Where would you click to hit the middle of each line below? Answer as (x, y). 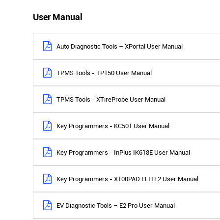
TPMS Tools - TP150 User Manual (104, 73)
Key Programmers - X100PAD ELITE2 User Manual (128, 179)
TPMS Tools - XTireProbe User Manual (111, 99)
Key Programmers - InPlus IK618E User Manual (124, 152)
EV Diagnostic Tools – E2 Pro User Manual (116, 205)
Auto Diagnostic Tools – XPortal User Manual (120, 46)
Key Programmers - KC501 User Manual (113, 126)
